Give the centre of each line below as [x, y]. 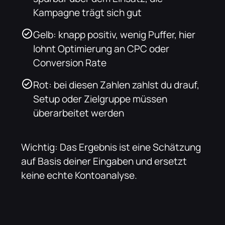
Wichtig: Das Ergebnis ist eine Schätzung [111, 147]
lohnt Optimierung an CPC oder [101, 48]
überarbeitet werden [79, 113]
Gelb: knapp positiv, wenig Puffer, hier [115, 34]
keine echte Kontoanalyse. [79, 175]
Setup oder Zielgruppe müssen [100, 99]
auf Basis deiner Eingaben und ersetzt [104, 161]
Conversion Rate [70, 63]
